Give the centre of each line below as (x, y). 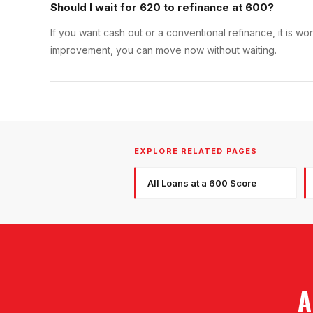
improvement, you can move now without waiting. (163, 50)
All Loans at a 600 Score (202, 183)
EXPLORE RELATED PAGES (196, 151)
